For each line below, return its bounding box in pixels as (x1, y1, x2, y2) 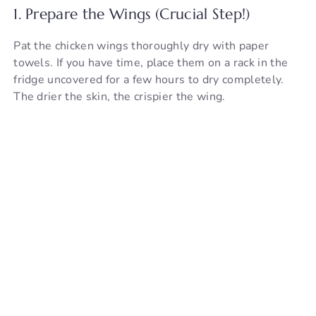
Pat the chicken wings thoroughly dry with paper (13, 37, 269, 54)
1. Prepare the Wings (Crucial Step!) (13, 4, 250, 23)
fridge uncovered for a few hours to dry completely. (13, 71, 284, 87)
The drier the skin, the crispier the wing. (13, 88, 226, 104)
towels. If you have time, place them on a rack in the (13, 54, 288, 71)
